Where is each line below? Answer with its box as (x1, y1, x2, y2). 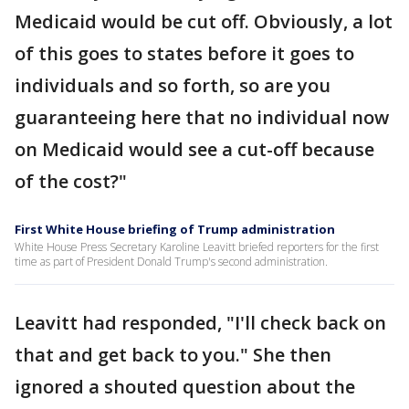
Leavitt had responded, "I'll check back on (15, 310, 386, 335)
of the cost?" (15, 169, 127, 194)
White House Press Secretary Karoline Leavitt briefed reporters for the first (15, 239, 379, 255)
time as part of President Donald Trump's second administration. (15, 254, 328, 269)
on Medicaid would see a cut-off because (15, 137, 374, 162)
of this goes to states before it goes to (15, 41, 354, 66)
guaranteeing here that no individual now (15, 105, 389, 130)
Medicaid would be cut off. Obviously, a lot (15, 9, 393, 34)
